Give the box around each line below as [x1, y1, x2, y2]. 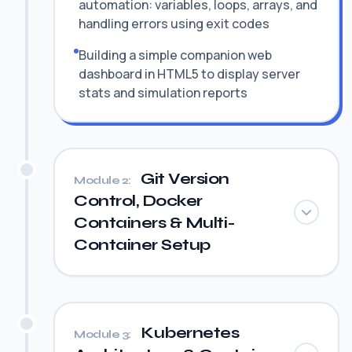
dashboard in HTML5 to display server [79, 65, 300, 82]
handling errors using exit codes [79, 15, 269, 32]
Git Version [137, 169, 229, 189]
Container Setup [74, 235, 211, 255]
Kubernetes [137, 323, 239, 343]
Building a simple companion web [79, 46, 272, 64]
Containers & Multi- [74, 213, 236, 233]
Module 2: [74, 174, 131, 187]
